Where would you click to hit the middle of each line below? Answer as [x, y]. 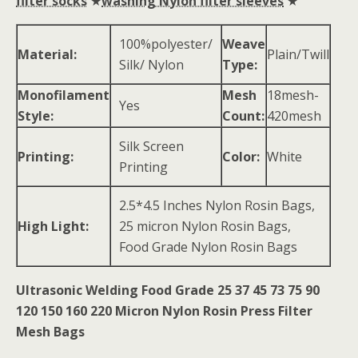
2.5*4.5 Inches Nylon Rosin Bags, [217, 205]
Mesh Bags [50, 332]
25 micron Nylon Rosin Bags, [205, 226]
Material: [47, 54]
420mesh [294, 116]
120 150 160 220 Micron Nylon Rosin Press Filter [164, 311]
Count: [243, 116]
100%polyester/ [166, 44]
